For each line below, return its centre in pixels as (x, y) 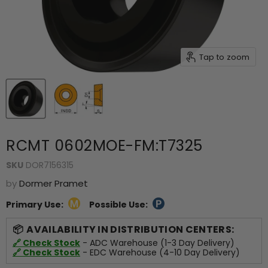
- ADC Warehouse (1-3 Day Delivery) (157, 243)
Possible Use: (118, 204)
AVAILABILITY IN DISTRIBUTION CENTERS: (130, 230)
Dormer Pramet (54, 183)
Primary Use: (35, 204)
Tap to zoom (224, 57)
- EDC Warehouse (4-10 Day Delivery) (160, 253)
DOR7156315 (50, 165)
